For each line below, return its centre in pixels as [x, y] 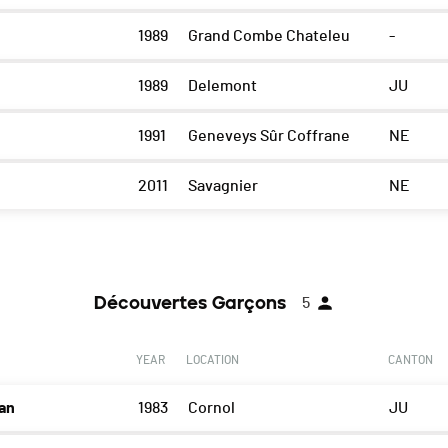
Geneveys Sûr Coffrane [268, 136]
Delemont [222, 86]
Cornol [211, 408]
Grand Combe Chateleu [268, 36]
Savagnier [222, 186]
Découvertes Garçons [190, 303]
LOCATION [212, 360]
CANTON [410, 360]
